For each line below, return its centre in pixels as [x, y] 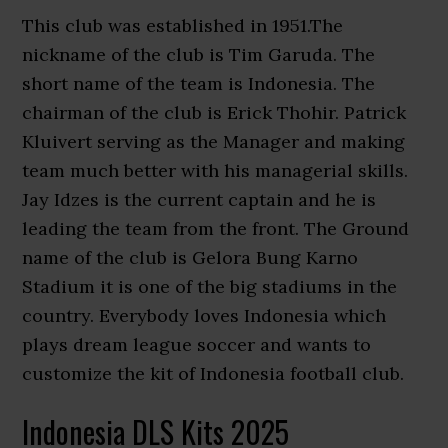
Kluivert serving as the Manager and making [214, 141]
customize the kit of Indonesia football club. [213, 373]
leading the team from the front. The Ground [216, 228]
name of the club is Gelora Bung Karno [190, 257]
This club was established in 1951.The [183, 25]
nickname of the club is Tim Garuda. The [199, 54]
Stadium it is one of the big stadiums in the [210, 286]
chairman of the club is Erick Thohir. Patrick [214, 112]
